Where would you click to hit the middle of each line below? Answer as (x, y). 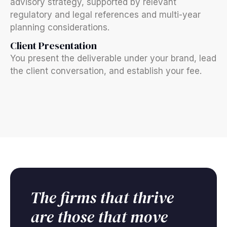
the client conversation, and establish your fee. (106, 71)
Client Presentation (53, 46)
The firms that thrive (102, 198)
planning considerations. (60, 27)
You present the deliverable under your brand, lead (113, 58)
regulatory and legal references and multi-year (105, 15)
